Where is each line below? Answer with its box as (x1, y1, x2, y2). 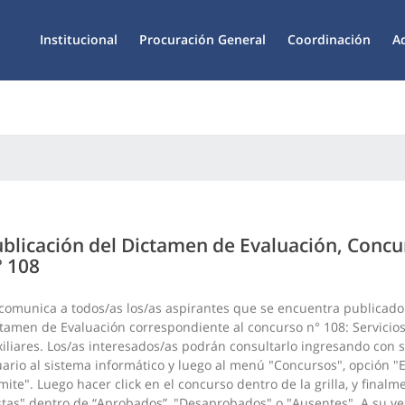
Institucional (40, 31, 118, 48)
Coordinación (287, 31, 371, 48)
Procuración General (139, 31, 266, 48)
